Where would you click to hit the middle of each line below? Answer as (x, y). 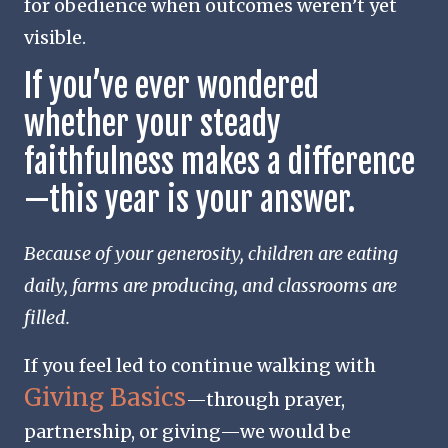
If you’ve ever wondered (171, 85)
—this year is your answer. (189, 199)
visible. (55, 37)
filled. (47, 317)
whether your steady (152, 123)
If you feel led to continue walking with (200, 365)
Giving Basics (105, 397)
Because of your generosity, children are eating (211, 253)
